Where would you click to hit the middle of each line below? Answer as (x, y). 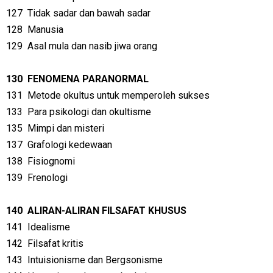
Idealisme (49, 227)
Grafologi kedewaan (70, 145)
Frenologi (48, 178)
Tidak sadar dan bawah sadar (89, 13)
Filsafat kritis (55, 243)
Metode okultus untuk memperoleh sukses (119, 95)
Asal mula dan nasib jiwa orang (92, 46)
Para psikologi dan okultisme (89, 112)
